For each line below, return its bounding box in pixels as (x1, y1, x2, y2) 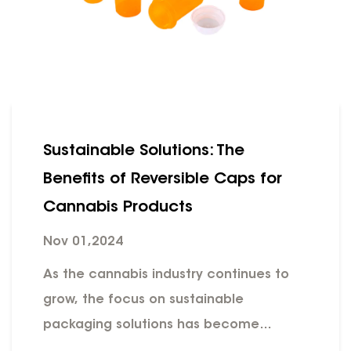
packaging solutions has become (43, 318, 259, 331)
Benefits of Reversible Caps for (43, 171, 282, 187)
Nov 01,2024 (43, 235, 123, 248)
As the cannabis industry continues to (43, 268, 289, 281)
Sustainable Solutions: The (43, 143, 244, 159)
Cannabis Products (43, 199, 193, 215)
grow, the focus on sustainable (43, 293, 244, 306)
